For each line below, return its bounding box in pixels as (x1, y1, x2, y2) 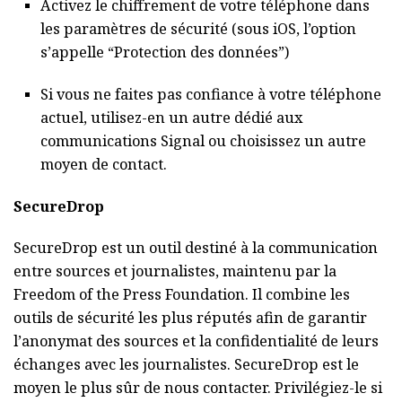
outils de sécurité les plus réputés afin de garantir (13, 307, 367, 328)
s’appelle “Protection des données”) (40, 42, 290, 63)
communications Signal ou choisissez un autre (40, 130, 366, 151)
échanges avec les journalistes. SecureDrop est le (13, 354, 359, 374)
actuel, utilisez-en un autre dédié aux (40, 107, 302, 127)
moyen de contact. (40, 153, 167, 174)
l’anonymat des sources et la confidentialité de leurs (13, 330, 379, 351)
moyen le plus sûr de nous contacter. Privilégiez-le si (13, 377, 382, 398)
